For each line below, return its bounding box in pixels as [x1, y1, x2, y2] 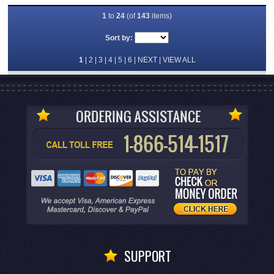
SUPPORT [124, 246, 171, 266]
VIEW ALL [162, 56, 196, 65]
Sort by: [105, 34, 133, 43]
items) [150, 12, 172, 21]
